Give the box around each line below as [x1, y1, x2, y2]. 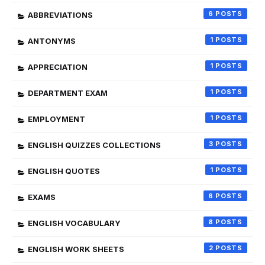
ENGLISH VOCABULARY [28, 218, 121, 228]
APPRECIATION [28, 62, 88, 72]
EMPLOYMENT [28, 114, 85, 124]
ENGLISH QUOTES [28, 166, 100, 176]
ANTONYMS [28, 36, 76, 46]
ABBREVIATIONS [28, 10, 93, 20]
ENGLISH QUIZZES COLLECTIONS [28, 140, 161, 150]
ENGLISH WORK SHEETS [28, 244, 124, 254]
